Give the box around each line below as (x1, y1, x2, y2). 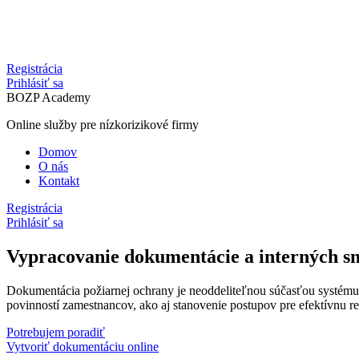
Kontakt (38, 174, 79, 188)
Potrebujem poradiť (6, 325, 105, 340)
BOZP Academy (6, 91, 91, 105)
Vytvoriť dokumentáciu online (6, 340, 159, 354)
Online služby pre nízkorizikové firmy (6, 118, 199, 132)
